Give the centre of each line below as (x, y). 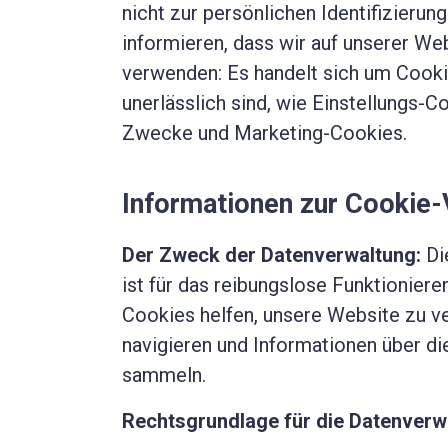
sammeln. (164, 375)
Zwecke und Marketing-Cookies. (264, 133)
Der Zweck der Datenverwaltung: (274, 255)
